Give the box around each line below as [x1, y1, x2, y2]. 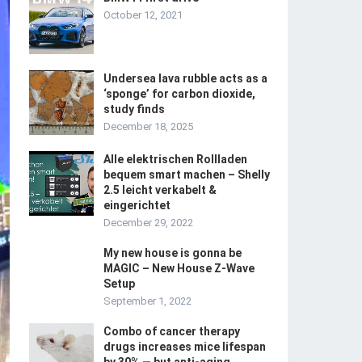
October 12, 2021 [103, 9, 183, 21]
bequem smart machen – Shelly [103, 168, 270, 181]
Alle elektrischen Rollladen [103, 153, 247, 166]
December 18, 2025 [103, 120, 193, 133]
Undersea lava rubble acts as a [103, 72, 267, 85]
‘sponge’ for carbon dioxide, [103, 87, 255, 100]
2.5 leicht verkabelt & [103, 183, 217, 196]
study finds [103, 103, 165, 116]
